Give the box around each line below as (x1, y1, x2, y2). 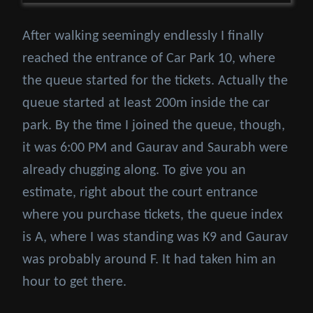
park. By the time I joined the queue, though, (22, 119, 285, 133)
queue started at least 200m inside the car (22, 96, 270, 111)
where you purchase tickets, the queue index (22, 208, 283, 223)
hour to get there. (22, 275, 126, 290)
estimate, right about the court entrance (22, 186, 258, 201)
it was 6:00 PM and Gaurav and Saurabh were (22, 141, 288, 156)
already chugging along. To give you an (22, 163, 246, 178)
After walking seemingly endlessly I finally (22, 29, 263, 44)
